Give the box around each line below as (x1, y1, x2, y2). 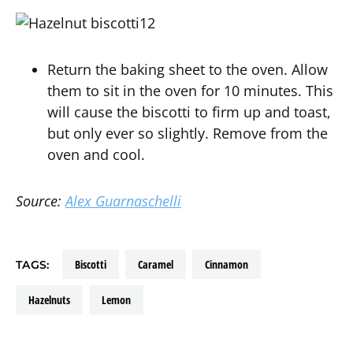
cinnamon (209, 257, 248, 273)
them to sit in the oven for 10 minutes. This (47, 81, 333, 101)
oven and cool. (47, 145, 145, 165)
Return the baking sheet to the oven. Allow (47, 60, 328, 80)
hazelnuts (35, 292, 70, 308)
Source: (16, 191, 65, 211)
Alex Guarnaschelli (65, 191, 181, 211)
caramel (142, 257, 173, 273)
